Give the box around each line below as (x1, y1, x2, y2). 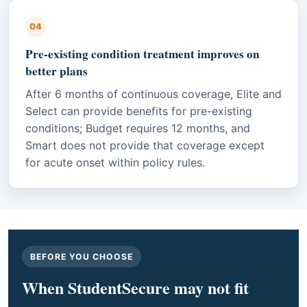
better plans (25, 62, 88, 79)
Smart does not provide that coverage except (25, 138, 265, 152)
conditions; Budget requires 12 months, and (25, 121, 250, 135)
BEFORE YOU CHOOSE (30, 251, 133, 262)
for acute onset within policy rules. (25, 155, 205, 169)
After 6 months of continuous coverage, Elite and (25, 86, 282, 101)
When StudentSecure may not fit (22, 275, 249, 299)
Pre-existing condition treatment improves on (25, 45, 260, 62)
